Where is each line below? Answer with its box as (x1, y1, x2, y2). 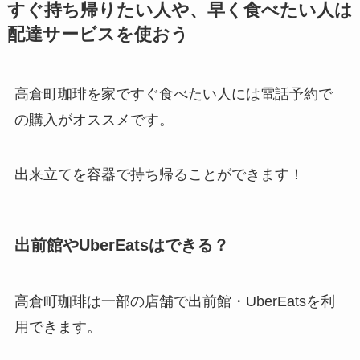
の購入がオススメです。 (14, 112, 174, 129)
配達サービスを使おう (6, 25, 189, 45)
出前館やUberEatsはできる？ (14, 236, 229, 255)
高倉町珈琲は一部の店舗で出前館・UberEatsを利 (14, 292, 335, 309)
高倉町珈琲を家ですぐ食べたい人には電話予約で (14, 86, 333, 103)
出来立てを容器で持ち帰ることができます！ (14, 166, 304, 183)
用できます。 (14, 318, 101, 335)
